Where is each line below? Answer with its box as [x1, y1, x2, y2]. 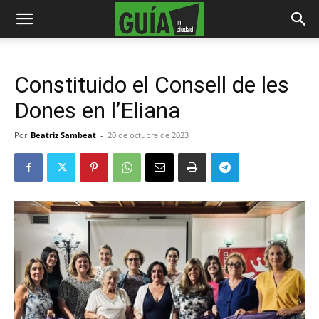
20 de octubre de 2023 [108, 130, 189, 140]
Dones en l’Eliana [14, 97, 180, 124]
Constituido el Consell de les [14, 71, 289, 98]
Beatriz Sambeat [31, 130, 96, 140]
